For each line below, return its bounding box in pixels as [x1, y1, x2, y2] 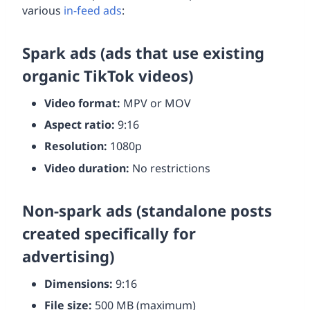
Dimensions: [44, 275, 113, 291]
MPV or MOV [120, 95, 191, 111]
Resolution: [44, 138, 107, 154]
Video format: [44, 95, 120, 111]
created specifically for [22, 222, 196, 244]
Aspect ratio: [44, 117, 115, 133]
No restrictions [129, 160, 210, 176]
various [22, 3, 61, 19]
